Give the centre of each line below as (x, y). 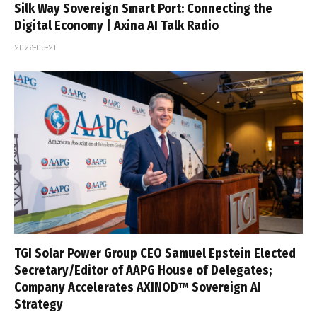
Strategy (39, 305)
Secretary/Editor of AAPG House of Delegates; (143, 271)
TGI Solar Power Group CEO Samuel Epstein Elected (155, 254)
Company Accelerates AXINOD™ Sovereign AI (138, 288)
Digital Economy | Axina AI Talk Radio (116, 25)
